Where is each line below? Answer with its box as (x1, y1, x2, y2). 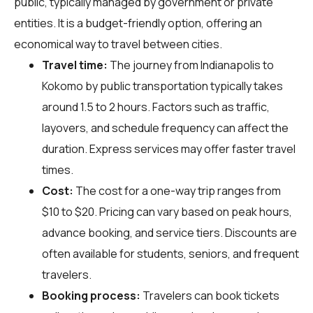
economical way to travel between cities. (14, 36, 222, 52)
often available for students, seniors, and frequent (42, 245, 299, 261)
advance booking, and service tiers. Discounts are (42, 224, 297, 240)
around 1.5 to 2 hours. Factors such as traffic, (42, 99, 270, 115)
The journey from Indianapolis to (108, 57, 274, 73)
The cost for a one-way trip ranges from (73, 182, 281, 198)
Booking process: (42, 287, 140, 303)
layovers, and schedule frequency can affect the (42, 119, 289, 136)
